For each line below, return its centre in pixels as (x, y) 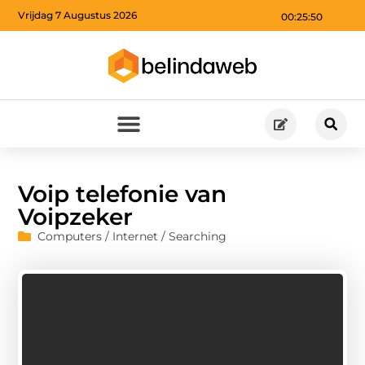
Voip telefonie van (123, 193)
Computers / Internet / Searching (132, 236)
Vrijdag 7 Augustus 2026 (78, 15)
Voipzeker (76, 216)
